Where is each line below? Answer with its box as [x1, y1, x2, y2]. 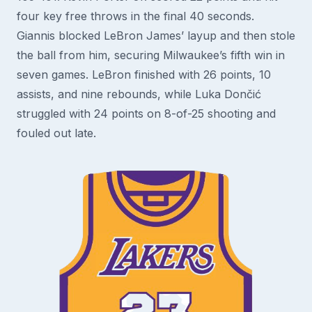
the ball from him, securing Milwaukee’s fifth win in [17, 48, 285, 62]
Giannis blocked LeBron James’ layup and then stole [17, 29, 295, 42]
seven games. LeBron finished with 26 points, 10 [17, 68, 271, 81]
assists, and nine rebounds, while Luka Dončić [17, 87, 261, 101]
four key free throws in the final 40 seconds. [17, 9, 254, 23]
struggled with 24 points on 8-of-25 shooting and [17, 107, 276, 120]
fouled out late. [17, 126, 96, 140]
